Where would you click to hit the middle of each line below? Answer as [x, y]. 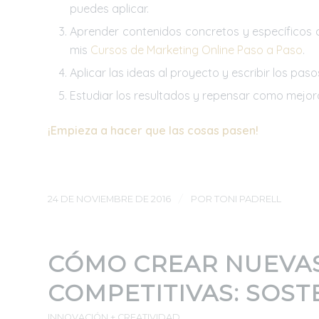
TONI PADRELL [248, 198]
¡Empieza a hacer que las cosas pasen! [153, 130]
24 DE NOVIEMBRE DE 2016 [109, 198]
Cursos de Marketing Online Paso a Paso [197, 49]
